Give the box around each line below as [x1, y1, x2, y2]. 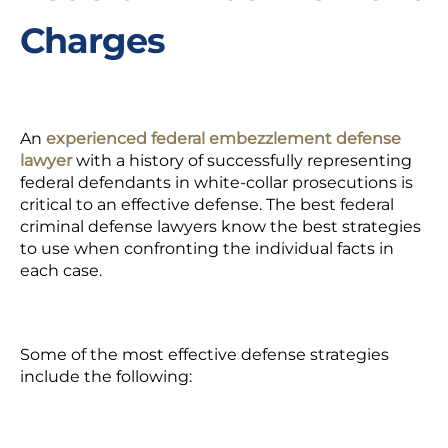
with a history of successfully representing [72, 151, 412, 170]
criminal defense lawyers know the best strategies [20, 217, 421, 236]
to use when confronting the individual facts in [20, 239, 394, 258]
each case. [20, 261, 106, 280]
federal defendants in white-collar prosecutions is [20, 173, 413, 192]
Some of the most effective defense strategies [20, 345, 389, 364]
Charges [20, 19, 165, 62]
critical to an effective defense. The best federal [20, 195, 394, 214]
